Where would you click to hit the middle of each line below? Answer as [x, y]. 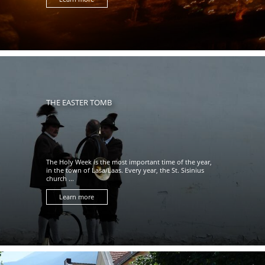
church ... [60, 178]
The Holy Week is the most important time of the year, [129, 162]
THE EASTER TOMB [79, 102]
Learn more [77, 197]
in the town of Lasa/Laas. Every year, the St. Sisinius [125, 170]
